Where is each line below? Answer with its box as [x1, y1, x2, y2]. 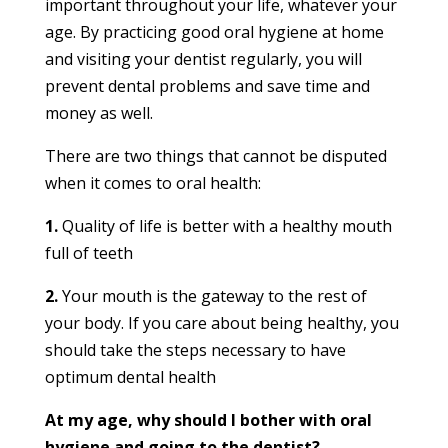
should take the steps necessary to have [44, 338, 346, 361]
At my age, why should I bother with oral [44, 408, 372, 431]
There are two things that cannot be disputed [44, 144, 387, 167]
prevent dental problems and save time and [44, 74, 370, 97]
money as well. [44, 101, 153, 124]
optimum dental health [44, 365, 216, 388]
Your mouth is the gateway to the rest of [61, 284, 367, 307]
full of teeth [44, 241, 133, 264]
